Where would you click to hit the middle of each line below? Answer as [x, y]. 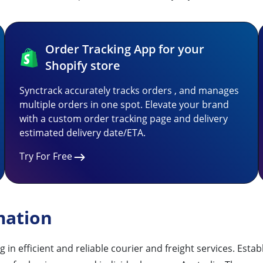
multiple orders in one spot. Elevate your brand [124, 104]
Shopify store [82, 65]
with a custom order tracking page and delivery [124, 119]
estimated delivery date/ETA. [82, 133]
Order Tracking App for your [124, 49]
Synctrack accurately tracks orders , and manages [129, 90]
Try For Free [46, 156]
